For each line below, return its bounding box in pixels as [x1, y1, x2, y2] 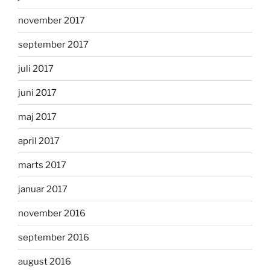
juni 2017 [18, 87, 57, 98]
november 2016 [18, 207, 86, 219]
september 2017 [18, 39, 89, 50]
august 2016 [18, 256, 71, 267]
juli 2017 [18, 63, 54, 74]
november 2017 [18, 14, 85, 26]
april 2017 [18, 135, 60, 146]
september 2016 [18, 231, 89, 243]
